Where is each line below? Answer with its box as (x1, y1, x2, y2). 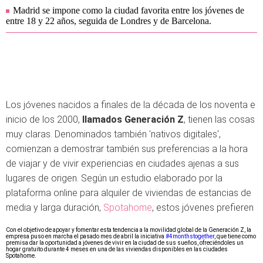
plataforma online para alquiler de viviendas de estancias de (6, 187, 251, 198)
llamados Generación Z (82, 114, 184, 125)
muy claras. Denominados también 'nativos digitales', (6, 129, 221, 140)
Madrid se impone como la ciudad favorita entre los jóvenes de (13, 5, 244, 15)
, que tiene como (214, 233, 256, 240)
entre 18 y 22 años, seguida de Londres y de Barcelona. (6, 16, 211, 26)
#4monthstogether (166, 233, 214, 240)
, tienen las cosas (184, 114, 255, 125)
